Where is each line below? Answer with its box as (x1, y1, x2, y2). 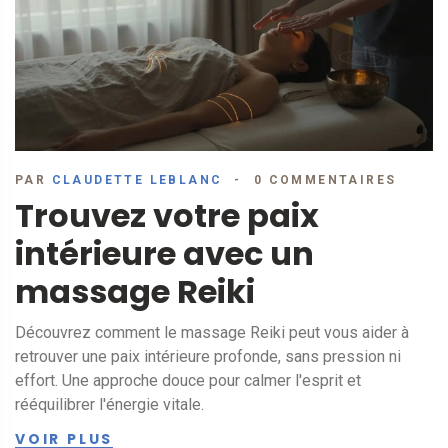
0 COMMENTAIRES (253, 173, 397, 188)
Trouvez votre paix (15, 193, 319, 239)
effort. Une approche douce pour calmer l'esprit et (15, 371, 361, 391)
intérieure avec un (15, 231, 314, 277)
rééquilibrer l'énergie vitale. (15, 395, 204, 415)
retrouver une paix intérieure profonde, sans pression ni (15, 347, 401, 367)
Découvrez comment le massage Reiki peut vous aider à (15, 323, 409, 343)
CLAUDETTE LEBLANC (51, 173, 223, 188)
